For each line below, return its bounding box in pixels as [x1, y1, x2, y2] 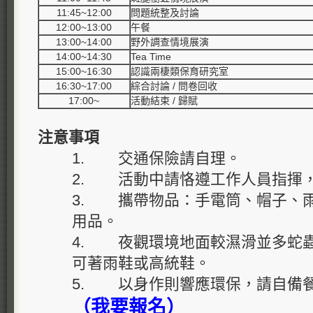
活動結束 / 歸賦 [131, 95, 198, 106]
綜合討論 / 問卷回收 [131, 80, 217, 92]
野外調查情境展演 [131, 36, 209, 48]
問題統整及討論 [131, 7, 199, 18]
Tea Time [131, 51, 171, 62]
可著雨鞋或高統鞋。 [71, 254, 210, 272]
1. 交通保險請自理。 [71, 150, 241, 167]
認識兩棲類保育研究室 [131, 66, 228, 77]
